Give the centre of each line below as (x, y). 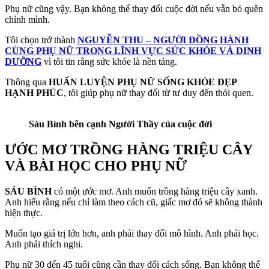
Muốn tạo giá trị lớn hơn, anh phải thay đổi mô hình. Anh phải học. (132, 234)
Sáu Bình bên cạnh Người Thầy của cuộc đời (120, 124)
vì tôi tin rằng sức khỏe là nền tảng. (109, 62)
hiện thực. (24, 213)
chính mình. (27, 20)
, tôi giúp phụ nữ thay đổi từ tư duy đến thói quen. (159, 93)
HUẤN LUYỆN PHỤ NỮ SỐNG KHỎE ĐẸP (143, 82)
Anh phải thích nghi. (44, 244)
